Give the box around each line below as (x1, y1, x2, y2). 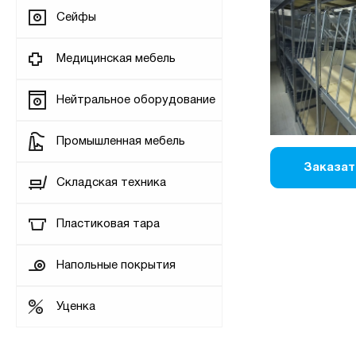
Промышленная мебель (56, 136, 185, 147)
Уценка (56, 301, 95, 312)
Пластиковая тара (56, 219, 160, 230)
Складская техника (56, 177, 166, 188)
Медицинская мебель (56, 53, 176, 64)
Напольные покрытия (56, 260, 176, 271)
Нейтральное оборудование (56, 95, 215, 106)
